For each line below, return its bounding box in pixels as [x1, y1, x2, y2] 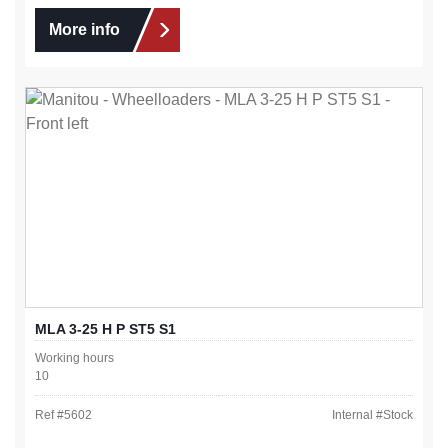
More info [49, 20, 120, 38]
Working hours [35, 350, 114, 365]
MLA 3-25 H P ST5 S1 [35, 320, 176, 337]
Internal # [332, 407, 383, 422]
